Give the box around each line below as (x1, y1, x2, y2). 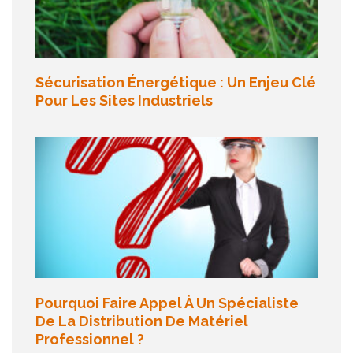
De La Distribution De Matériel (35, 313, 248, 330)
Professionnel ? (35, 331, 144, 348)
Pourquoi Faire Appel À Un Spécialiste (35, 295, 299, 312)
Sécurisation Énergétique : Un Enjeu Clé (35, 74, 316, 91)
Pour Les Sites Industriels (35, 92, 213, 110)
